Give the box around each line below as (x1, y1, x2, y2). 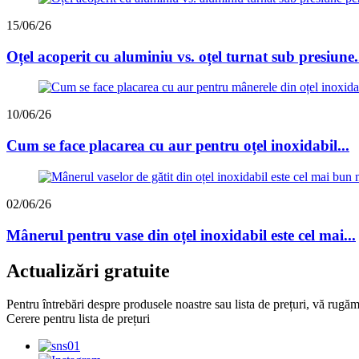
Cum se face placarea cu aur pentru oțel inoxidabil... (6, 137, 349, 155)
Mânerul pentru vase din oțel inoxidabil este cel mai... (6, 226, 356, 244)
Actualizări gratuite (6, 260, 170, 281)
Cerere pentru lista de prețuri (6, 312, 150, 326)
